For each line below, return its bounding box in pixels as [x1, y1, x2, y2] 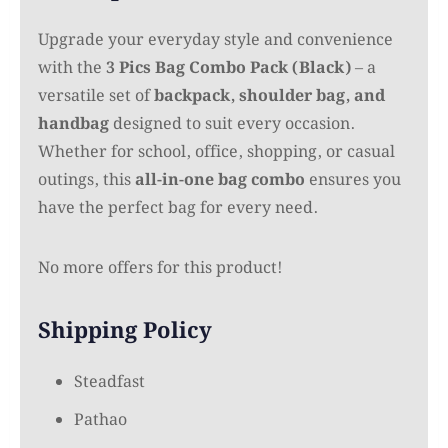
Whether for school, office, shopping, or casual [38, 139, 395, 165]
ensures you [305, 167, 401, 193]
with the [38, 55, 106, 81]
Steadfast [74, 369, 145, 395]
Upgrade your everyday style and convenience [38, 27, 393, 53]
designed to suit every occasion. [109, 111, 355, 137]
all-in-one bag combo [135, 167, 305, 193]
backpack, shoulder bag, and [154, 83, 385, 109]
